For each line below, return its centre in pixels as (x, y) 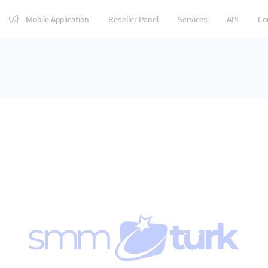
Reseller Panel (133, 19)
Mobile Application (57, 19)
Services (193, 19)
